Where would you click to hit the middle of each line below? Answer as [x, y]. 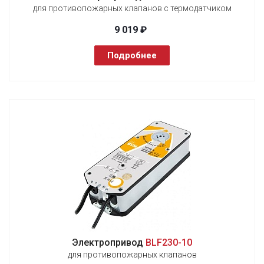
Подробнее [132, 55]
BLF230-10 [169, 242]
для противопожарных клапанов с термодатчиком [132, 8]
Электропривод [109, 242]
